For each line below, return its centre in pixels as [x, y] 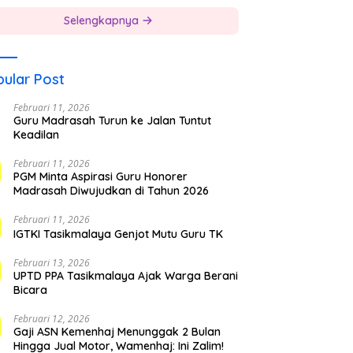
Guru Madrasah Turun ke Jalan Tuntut [112, 120]
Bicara [30, 290]
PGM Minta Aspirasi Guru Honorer [100, 176]
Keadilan [36, 134]
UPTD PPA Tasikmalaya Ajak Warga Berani [125, 275]
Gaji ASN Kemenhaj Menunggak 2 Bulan [117, 331]
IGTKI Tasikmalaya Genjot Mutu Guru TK [118, 234]
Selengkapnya [102, 20]
